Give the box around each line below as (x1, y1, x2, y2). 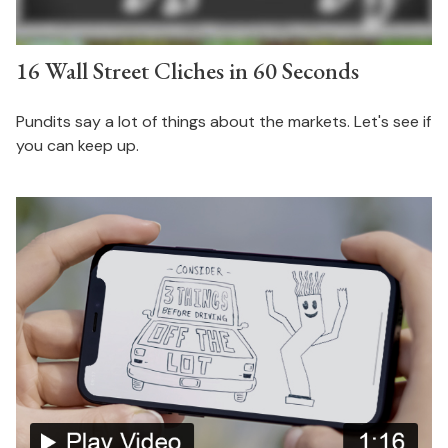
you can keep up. (15, 135, 139, 157)
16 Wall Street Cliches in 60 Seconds (15, 55, 359, 87)
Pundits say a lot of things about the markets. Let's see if (15, 111, 431, 133)
